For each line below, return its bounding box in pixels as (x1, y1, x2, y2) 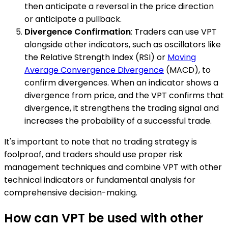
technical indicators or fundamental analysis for (4, 174, 195, 186)
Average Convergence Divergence (24, 64, 164, 76)
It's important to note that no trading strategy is (4, 135, 197, 148)
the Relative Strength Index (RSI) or (24, 51, 167, 63)
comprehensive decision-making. (4, 186, 137, 198)
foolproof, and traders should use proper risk (4, 148, 183, 160)
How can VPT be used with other (4, 209, 203, 226)
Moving (167, 51, 196, 63)
